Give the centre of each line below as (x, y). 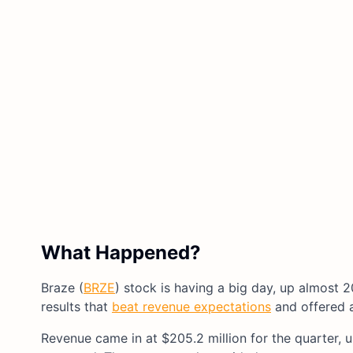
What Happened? (121, 252)
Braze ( (62, 287)
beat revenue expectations (191, 306)
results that (76, 306)
